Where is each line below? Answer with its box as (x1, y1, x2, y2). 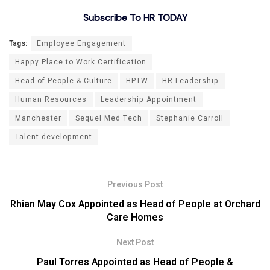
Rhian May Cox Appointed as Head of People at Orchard (10, 196, 260, 212)
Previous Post (107, 178, 163, 191)
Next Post (116, 236, 154, 249)
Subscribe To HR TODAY (83, 11, 187, 24)
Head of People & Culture (15, 75, 112, 86)
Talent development (15, 131, 92, 142)
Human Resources (15, 93, 87, 105)
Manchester (15, 112, 61, 124)
